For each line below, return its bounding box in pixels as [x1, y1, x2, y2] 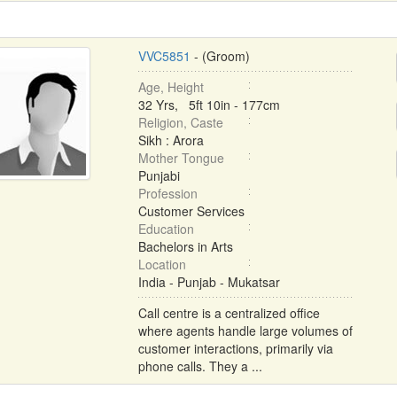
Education [137, 220, 194, 237]
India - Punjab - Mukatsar [137, 273, 280, 291]
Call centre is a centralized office [137, 304, 320, 322]
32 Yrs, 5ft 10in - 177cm [137, 96, 280, 113]
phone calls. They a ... [137, 357, 262, 375]
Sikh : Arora [137, 131, 204, 149]
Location [137, 255, 186, 273]
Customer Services [137, 202, 245, 220]
